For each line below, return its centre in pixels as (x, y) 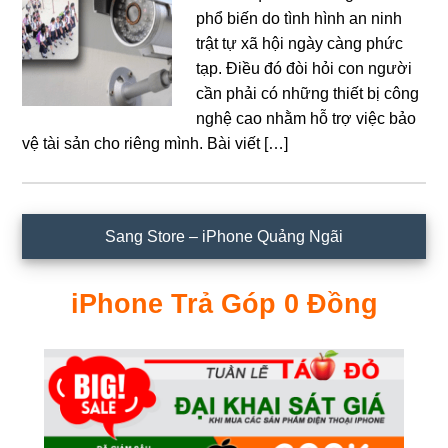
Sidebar (63, 232)
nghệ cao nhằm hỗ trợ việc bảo (306, 118)
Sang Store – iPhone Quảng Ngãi (224, 236)
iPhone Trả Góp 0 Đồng (224, 303)
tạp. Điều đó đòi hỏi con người (304, 68)
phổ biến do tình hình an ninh (299, 18)
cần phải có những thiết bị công (308, 93)
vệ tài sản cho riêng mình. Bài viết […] (155, 143)
